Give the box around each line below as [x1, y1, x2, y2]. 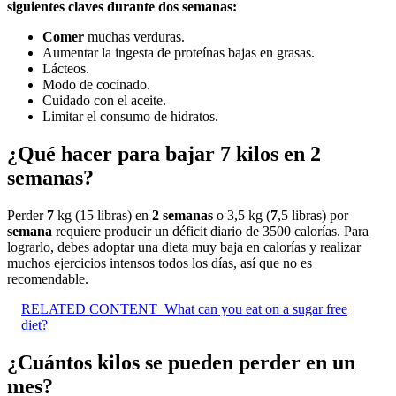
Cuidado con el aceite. [42, 93, 166, 109]
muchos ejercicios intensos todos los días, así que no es [7, 255, 312, 270]
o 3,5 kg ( [213, 207, 270, 223]
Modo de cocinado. [42, 77, 150, 93]
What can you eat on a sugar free [164, 301, 347, 316]
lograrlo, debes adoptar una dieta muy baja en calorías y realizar [7, 239, 361, 255]
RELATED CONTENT [21, 301, 157, 316]
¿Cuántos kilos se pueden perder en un [7, 350, 355, 374]
